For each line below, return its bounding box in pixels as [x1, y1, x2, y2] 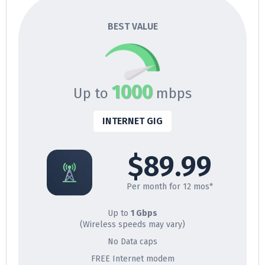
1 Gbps [131, 208, 157, 218]
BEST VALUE [107, 20, 158, 32]
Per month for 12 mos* [126, 181, 213, 192]
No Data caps [108, 236, 157, 247]
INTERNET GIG [102, 115, 163, 127]
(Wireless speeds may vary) [80, 219, 185, 230]
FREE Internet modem [91, 253, 174, 264]
